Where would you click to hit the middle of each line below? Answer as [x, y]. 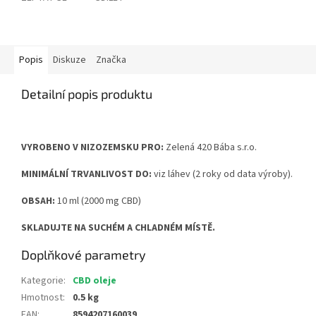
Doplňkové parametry [84, 255]
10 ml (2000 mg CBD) [99, 201]
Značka [111, 60]
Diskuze [69, 60]
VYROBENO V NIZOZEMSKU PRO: [93, 148]
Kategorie [42, 281]
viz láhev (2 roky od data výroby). [223, 175]
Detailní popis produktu [87, 94]
